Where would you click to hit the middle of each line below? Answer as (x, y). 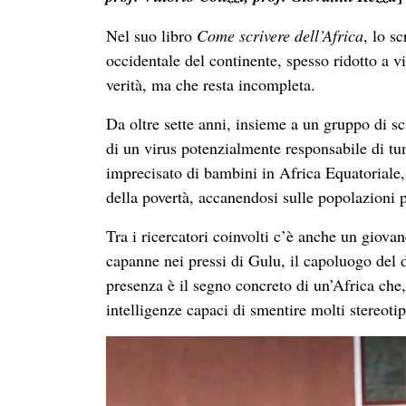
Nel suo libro (151, 35)
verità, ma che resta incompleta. (211, 84)
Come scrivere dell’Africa (280, 35)
